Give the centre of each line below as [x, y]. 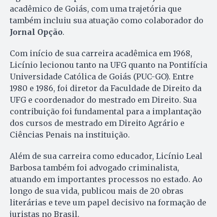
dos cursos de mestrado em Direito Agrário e [97, 123]
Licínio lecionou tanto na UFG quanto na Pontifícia [108, 65]
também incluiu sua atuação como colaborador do [107, 20]
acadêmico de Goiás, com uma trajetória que [96, 8]
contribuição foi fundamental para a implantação [106, 111]
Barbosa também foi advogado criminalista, [94, 167]
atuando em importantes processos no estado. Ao [106, 179]
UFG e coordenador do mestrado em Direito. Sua [103, 100]
